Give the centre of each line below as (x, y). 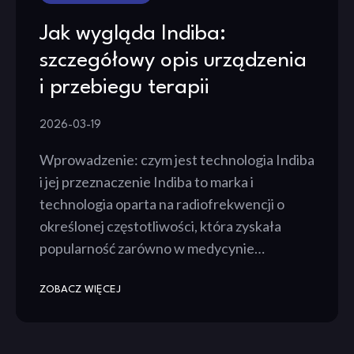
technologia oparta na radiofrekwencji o (162, 204)
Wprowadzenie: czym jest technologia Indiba (177, 160)
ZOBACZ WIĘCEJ (80, 290)
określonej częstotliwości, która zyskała (160, 226)
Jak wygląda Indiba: (133, 34)
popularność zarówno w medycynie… (152, 249)
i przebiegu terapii (124, 88)
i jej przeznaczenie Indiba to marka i (147, 182)
